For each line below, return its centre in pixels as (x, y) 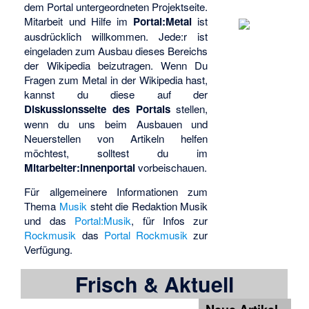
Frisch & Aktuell (154, 283)
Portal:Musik (103, 221)
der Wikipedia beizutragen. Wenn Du (116, 65)
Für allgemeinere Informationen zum (116, 192)
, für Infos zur (170, 221)
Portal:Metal (163, 21)
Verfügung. (49, 250)
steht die (109, 206)
